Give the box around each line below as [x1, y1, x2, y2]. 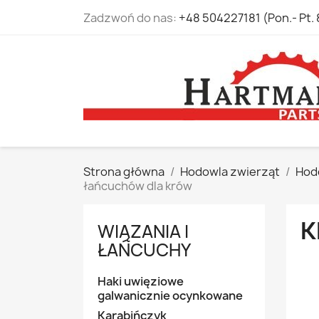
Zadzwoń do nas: [83, 10, 179, 26]
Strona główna [83, 164, 164, 179]
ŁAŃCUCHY [98, 238, 191, 262]
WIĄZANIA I [98, 219, 189, 244]
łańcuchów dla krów [83, 178, 192, 194]
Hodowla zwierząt [180, 164, 280, 179]
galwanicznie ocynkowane [98, 288, 243, 303]
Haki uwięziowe [98, 273, 184, 289]
